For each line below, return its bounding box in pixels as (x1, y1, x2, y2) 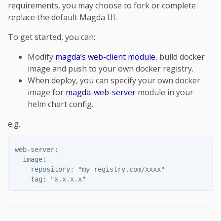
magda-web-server (66, 87, 136, 98)
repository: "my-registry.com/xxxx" (14, 165, 165, 174)
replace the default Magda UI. (8, 12, 117, 23)
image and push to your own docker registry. (28, 63, 193, 74)
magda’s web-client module (55, 51, 155, 63)
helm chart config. (28, 99, 93, 110)
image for (28, 87, 66, 98)
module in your (136, 87, 193, 98)
